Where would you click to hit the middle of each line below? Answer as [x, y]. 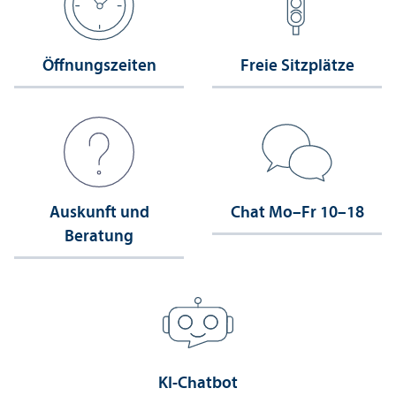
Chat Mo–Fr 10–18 [297, 213]
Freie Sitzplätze [297, 66]
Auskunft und [99, 213]
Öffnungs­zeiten [99, 66]
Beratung [99, 237]
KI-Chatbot [198, 384]
